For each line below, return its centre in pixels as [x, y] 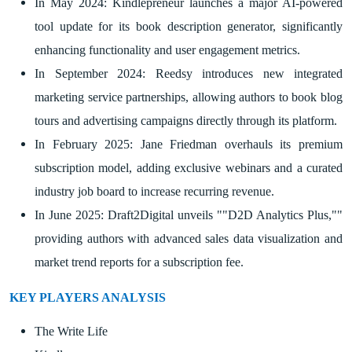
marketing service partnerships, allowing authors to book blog [189, 97]
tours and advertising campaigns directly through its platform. [186, 120]
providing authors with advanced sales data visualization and [189, 238]
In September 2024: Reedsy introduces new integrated [189, 73]
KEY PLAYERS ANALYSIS [88, 297]
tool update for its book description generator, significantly [189, 26]
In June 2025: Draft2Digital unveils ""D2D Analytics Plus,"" [189, 214]
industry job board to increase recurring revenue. [154, 191]
